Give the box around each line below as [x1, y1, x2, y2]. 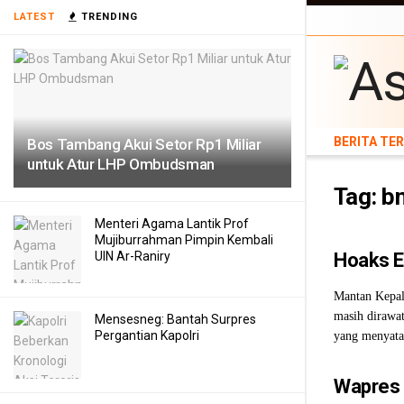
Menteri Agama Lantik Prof [95, 216, 249, 231]
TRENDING [78, 11, 138, 23]
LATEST [14, 11, 55, 23]
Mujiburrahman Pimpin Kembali [95, 233, 273, 247]
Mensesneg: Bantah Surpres [95, 312, 256, 326]
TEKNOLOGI [334, 28, 391, 41]
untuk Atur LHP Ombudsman [27, 155, 215, 173]
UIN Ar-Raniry [95, 249, 170, 263]
